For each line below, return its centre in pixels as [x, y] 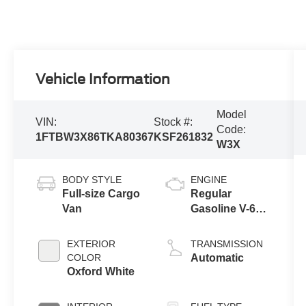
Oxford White [101, 271]
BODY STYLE [92, 179]
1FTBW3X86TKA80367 [95, 137]
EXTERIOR [92, 244]
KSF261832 [184, 137]
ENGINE [208, 179]
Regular [211, 193]
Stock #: [173, 122]
